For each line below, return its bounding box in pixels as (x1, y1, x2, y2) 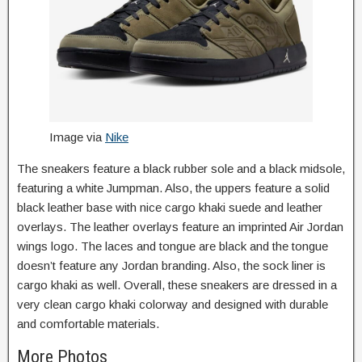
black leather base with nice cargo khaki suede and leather (17, 200, 322, 214)
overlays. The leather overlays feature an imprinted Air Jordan (17, 219, 343, 234)
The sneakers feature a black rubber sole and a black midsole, (17, 161, 345, 175)
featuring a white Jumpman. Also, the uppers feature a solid (17, 180, 330, 195)
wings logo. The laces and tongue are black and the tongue (17, 238, 328, 253)
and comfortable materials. (17, 316, 159, 330)
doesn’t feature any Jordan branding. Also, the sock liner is (17, 258, 326, 272)
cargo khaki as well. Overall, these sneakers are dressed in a (17, 277, 337, 292)
